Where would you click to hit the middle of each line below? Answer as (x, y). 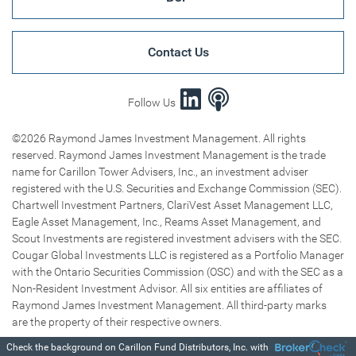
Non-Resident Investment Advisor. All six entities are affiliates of (167, 289)
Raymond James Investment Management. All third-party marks (169, 306)
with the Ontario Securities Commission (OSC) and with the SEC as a (178, 272)
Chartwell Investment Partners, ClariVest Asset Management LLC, (172, 205)
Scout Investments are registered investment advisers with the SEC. (177, 239)
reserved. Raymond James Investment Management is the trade (169, 155)
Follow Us (154, 103)
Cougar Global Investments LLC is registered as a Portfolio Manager (178, 255)
